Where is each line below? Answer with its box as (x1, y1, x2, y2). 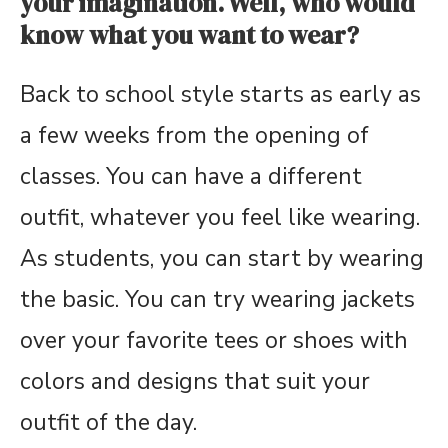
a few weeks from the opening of (20, 120, 369, 151)
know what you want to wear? (20, 18, 359, 52)
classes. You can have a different (20, 161, 362, 192)
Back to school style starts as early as (20, 79, 421, 110)
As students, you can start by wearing (20, 243, 424, 274)
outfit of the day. (20, 407, 197, 438)
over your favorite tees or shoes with (20, 325, 408, 356)
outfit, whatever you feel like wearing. (20, 202, 420, 233)
